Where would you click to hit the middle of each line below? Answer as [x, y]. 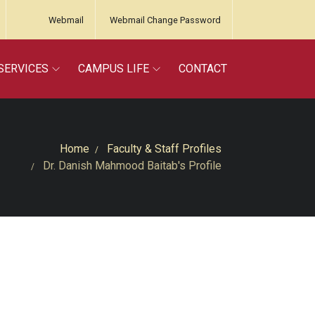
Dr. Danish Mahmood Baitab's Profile [131, 166]
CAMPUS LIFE [114, 69]
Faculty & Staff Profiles [164, 149]
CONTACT [203, 69]
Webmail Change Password [165, 20]
